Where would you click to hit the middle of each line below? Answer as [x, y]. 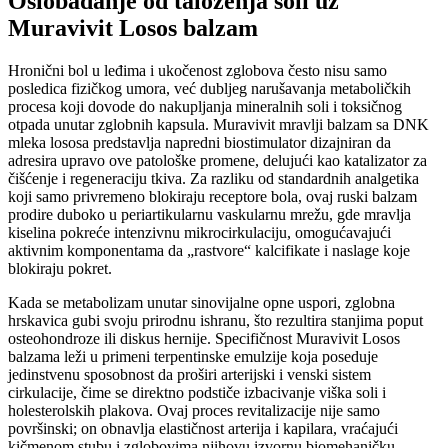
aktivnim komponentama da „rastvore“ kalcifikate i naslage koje [209, 251]
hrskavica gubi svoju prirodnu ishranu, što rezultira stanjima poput [215, 321]
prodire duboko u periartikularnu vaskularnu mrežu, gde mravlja [209, 215]
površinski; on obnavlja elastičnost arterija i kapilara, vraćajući [203, 429]
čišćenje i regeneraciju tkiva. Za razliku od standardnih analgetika [213, 179]
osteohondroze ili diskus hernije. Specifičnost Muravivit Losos [204, 339]
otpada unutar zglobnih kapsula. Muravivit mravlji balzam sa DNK [218, 125]
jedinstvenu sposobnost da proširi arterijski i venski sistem [189, 375]
